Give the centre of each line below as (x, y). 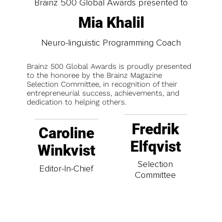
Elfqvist (155, 147)
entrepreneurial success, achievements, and (103, 93)
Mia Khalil (111, 23)
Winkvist (66, 151)
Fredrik (156, 129)
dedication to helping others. (77, 102)
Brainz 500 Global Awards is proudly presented (109, 67)
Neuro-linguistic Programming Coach (111, 43)
